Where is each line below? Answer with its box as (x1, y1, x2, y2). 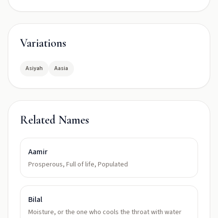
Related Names (20, 113, 89, 127)
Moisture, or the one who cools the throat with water (28, 207, 182, 217)
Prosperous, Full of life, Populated (28, 160, 128, 169)
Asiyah (26, 64, 43, 73)
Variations (20, 36, 66, 50)
